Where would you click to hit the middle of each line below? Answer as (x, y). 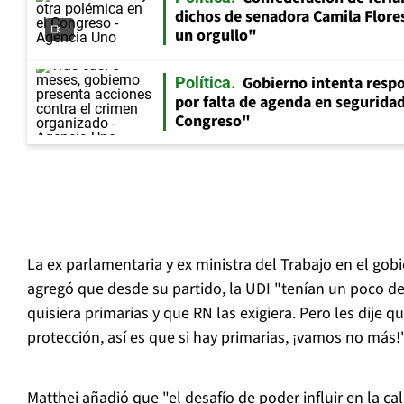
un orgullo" (216, 36)
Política (203, 83)
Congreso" (213, 122)
